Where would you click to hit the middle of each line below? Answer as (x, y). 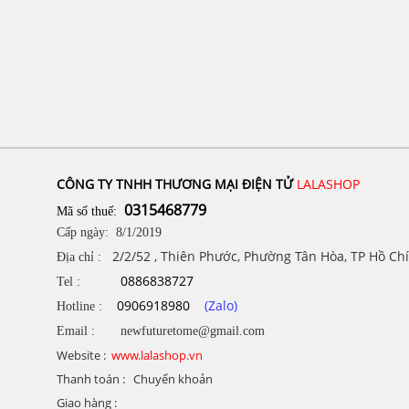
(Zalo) (221, 306)
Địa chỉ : (84, 257)
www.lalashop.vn (157, 356)
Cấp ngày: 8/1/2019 (109, 233)
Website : (83, 356)
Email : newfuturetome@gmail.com (161, 331)
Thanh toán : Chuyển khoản (152, 379)
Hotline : (87, 307)
